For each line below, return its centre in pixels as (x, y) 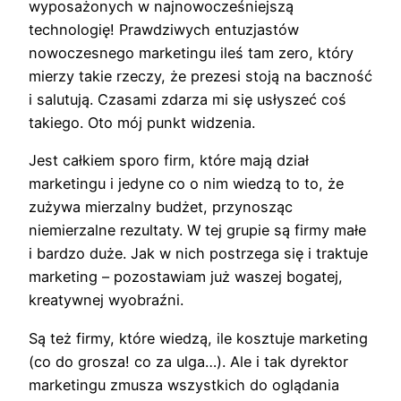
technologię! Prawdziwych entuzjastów (164, 30)
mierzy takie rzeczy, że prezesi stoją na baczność (200, 77)
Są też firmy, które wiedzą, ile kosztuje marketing (198, 338)
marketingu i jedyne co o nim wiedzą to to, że (186, 184)
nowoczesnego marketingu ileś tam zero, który (191, 53)
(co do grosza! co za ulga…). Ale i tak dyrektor (188, 361)
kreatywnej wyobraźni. (106, 300)
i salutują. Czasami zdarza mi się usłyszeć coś (188, 100)
